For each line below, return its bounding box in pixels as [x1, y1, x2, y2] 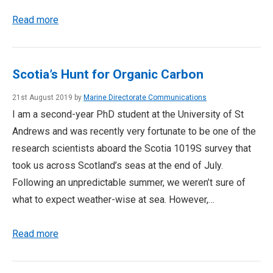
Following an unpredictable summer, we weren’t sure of [12, 177, 246, 188]
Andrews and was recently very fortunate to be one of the [12, 126, 256, 137]
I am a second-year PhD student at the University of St [12, 108, 244, 120]
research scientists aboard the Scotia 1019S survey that [12, 143, 251, 154]
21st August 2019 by [12, 93, 83, 102]
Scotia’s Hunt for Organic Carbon [12, 67, 204, 82]
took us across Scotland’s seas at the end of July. [12, 160, 223, 171]
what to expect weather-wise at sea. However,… [12, 194, 214, 205]
